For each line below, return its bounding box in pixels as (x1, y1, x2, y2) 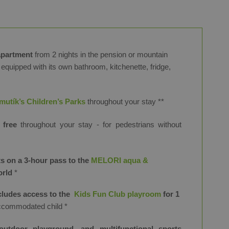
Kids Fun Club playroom (74, 190, 161, 198)
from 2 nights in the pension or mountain (33, 50, 168, 59)
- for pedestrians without (96, 120, 181, 129)
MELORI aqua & (91, 156, 148, 165)
